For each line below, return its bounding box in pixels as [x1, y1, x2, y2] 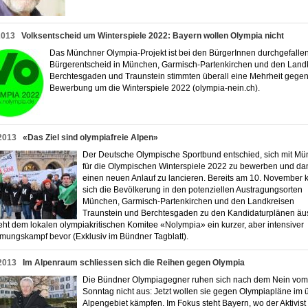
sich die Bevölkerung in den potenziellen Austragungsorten [82, 185, 302, 195]
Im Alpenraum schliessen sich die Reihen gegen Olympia [23, 258, 245, 267]
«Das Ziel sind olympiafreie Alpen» [23, 133, 158, 142]
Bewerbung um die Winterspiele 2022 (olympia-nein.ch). [49, 83, 266, 93]
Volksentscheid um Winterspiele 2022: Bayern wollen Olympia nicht [21, 31, 284, 41]
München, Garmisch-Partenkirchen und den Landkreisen [82, 197, 294, 206]
